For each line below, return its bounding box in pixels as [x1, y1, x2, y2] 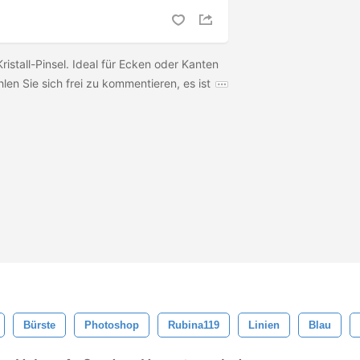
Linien [248, 319, 280, 331]
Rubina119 [168, 319, 219, 331]
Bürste [23, 319, 55, 331]
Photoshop [84, 319, 139, 331]
